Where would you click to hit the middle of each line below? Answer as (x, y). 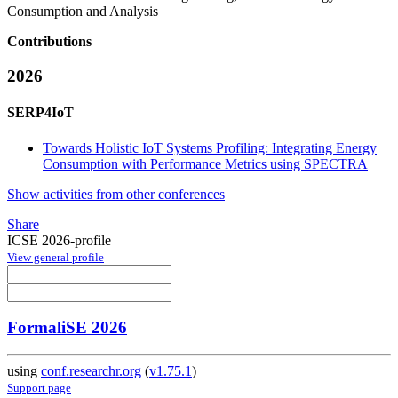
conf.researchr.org (91, 371)
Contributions (49, 42)
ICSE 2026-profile (59, 240)
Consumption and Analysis (83, 12)
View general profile (56, 257)
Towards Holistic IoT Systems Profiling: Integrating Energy (210, 147)
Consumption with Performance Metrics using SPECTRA (205, 163)
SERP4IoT (40, 113)
